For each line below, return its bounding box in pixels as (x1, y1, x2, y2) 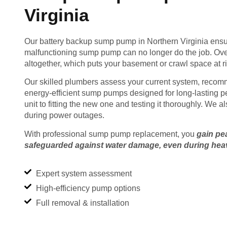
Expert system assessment (35, 169, 132, 178)
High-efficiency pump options (35, 184, 140, 193)
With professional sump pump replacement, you (24, 129, 197, 138)
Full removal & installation (35, 199, 129, 208)
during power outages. (24, 111, 104, 120)
